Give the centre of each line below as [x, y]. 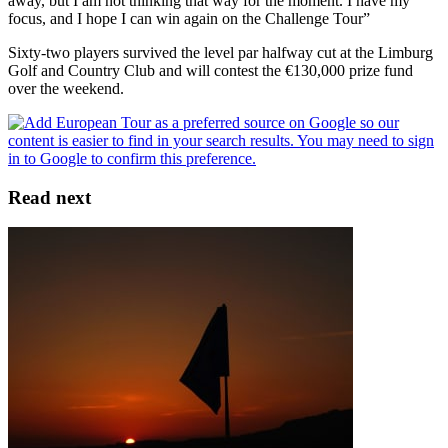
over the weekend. [66, 88]
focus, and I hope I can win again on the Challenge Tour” [189, 18]
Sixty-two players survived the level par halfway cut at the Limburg [220, 52]
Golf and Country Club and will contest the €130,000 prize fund [210, 70]
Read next [49, 197]
